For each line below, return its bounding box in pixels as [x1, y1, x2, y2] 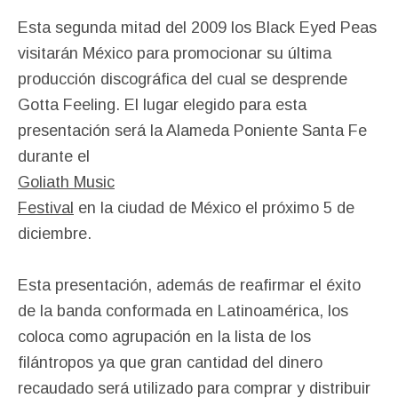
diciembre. [18, 224, 92, 243]
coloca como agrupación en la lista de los [18, 327, 311, 346]
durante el [18, 147, 90, 165]
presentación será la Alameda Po [18, 121, 253, 139]
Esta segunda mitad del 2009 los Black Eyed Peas [18, 18, 377, 36]
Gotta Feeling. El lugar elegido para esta [18, 95, 306, 114]
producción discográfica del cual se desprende [18, 69, 347, 88]
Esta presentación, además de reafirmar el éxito [18, 275, 361, 294]
